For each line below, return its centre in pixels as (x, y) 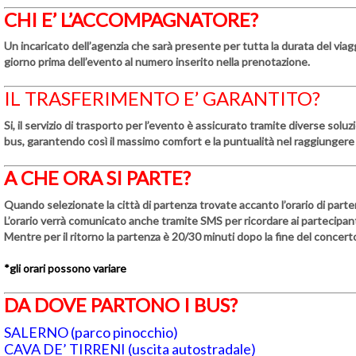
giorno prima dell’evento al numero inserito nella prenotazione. (157, 62)
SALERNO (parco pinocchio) (91, 332)
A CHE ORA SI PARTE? (97, 178)
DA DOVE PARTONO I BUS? (121, 304)
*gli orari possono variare (65, 268)
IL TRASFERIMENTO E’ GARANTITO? (162, 99)
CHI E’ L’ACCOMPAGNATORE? (131, 19)
